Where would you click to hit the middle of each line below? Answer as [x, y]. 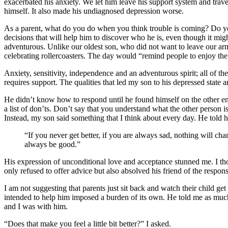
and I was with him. [36, 206]
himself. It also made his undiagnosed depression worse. [94, 11]
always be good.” [52, 144]
